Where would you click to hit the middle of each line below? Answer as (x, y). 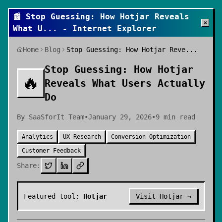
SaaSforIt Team (56, 117)
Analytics (37, 137)
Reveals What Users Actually (125, 83)
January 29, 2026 (120, 117)
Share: (29, 166)
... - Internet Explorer (100, 28)
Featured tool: (54, 196)
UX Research (82, 137)
